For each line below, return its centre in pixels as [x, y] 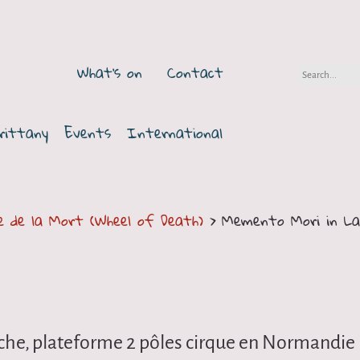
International [175, 133]
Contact [195, 72]
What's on [110, 72]
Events [88, 133]
